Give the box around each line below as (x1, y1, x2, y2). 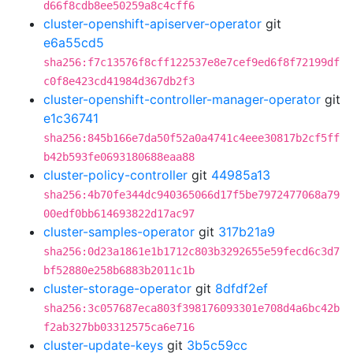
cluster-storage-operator (43, 281, 191, 296)
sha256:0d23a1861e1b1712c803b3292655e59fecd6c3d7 (43, 245, 340, 258)
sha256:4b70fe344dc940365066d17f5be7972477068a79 (43, 188, 340, 201)
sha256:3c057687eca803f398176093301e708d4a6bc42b (43, 302, 340, 314)
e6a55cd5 (43, 35, 104, 50)
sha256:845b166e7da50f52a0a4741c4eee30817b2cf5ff (43, 132, 340, 144)
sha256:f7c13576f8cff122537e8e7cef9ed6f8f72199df (43, 56, 340, 69)
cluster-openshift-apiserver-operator (43, 16, 262, 32)
